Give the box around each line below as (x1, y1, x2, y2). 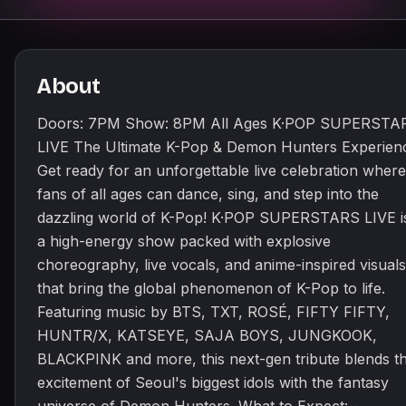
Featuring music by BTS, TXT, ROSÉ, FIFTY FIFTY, (37, 303, 390, 321)
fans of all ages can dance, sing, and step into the (37, 185, 379, 203)
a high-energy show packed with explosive (37, 232, 331, 250)
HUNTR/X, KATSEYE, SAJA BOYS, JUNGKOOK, (37, 326, 377, 344)
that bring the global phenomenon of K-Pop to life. (37, 279, 385, 297)
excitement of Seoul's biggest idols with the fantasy (37, 373, 389, 391)
